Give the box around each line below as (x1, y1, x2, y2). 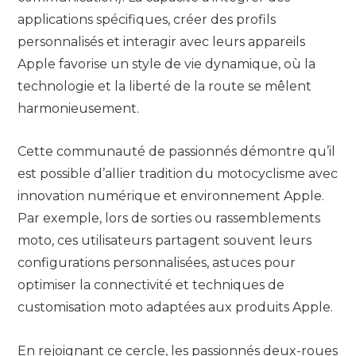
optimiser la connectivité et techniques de (17, 277, 284, 293)
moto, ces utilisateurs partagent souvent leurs (17, 233, 311, 249)
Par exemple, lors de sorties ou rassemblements (17, 211, 320, 226)
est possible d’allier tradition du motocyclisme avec (17, 166, 338, 182)
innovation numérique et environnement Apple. (17, 188, 324, 204)
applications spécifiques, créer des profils (17, 11, 276, 27)
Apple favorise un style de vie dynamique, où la (17, 56, 315, 72)
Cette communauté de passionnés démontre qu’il (17, 144, 335, 160)
